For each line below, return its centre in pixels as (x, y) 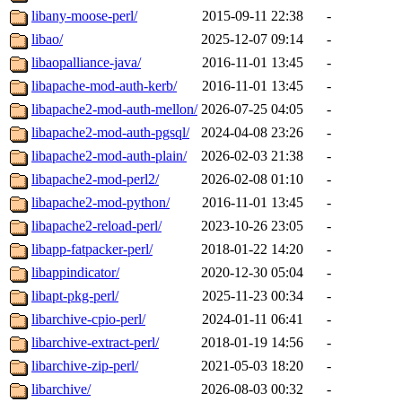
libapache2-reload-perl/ (96, 226)
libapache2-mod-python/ (100, 203)
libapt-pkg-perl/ (75, 296)
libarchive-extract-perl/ (95, 343)
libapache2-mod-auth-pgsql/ (110, 133)
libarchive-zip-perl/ (85, 366)
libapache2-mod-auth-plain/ (109, 156)
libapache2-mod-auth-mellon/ (114, 109)
